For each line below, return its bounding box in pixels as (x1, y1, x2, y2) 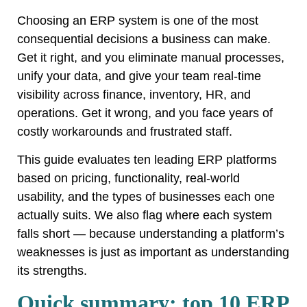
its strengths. (17, 263, 87, 278)
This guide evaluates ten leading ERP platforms (17, 152, 277, 167)
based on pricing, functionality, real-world (17, 171, 240, 185)
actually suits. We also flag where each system (17, 208, 272, 222)
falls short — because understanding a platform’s (17, 226, 284, 241)
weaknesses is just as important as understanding (17, 245, 289, 259)
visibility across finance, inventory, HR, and (17, 87, 251, 101)
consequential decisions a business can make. (17, 32, 271, 46)
